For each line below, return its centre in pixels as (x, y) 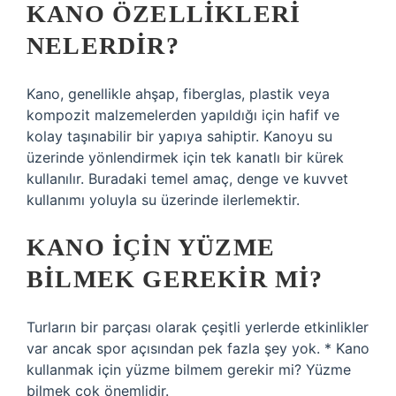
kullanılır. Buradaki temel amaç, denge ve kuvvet (187, 179)
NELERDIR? (103, 46)
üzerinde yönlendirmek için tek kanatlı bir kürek (185, 157)
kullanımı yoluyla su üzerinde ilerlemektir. (163, 200)
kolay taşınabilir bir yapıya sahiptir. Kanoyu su (179, 136)
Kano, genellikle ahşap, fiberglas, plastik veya (178, 94)
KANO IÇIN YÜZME (151, 247)
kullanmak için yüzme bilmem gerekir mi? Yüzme (189, 369)
